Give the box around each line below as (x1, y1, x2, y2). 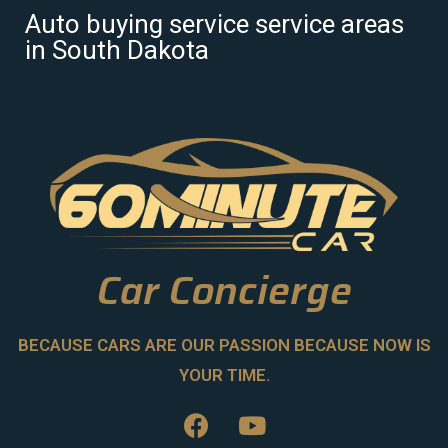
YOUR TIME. (178, 365, 270, 386)
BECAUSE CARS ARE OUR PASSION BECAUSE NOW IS (17, 335, 431, 356)
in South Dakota (25, 34, 209, 65)
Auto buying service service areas (25, 8, 404, 39)
